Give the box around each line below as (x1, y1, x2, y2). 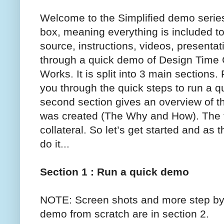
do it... (40, 137, 69, 149)
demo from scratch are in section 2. (40, 207, 209, 219)
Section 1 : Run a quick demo (40, 165, 189, 177)
